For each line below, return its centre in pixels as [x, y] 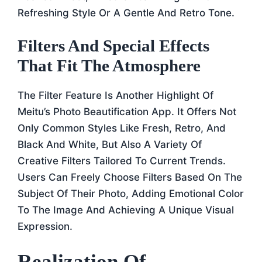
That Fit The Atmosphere [109, 65]
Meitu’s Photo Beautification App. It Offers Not [127, 112]
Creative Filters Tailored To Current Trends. [122, 161]
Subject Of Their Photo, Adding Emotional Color [131, 194]
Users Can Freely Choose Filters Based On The [130, 177]
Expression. [45, 226]
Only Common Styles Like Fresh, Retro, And [122, 128]
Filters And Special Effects [113, 46]
